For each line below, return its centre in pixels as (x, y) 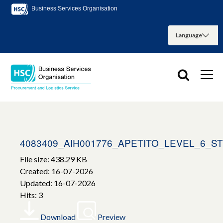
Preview (111, 217)
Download (58, 217)
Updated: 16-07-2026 (58, 183)
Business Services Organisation (74, 9)
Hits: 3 (31, 195)
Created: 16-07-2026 (56, 171)
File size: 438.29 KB (54, 159)
